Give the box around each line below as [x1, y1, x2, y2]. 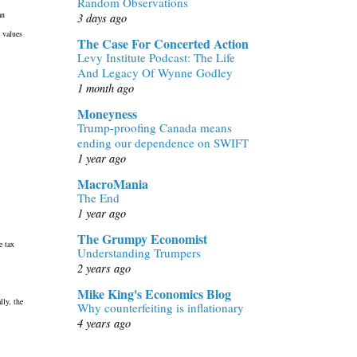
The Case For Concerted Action [77, 33, 249, 53]
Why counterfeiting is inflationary [77, 299, 244, 316]
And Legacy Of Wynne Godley [77, 64, 233, 80]
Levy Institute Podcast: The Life [77, 49, 235, 65]
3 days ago [77, 10, 127, 25]
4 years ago [77, 315, 131, 331]
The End [77, 189, 120, 206]
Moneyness [77, 104, 137, 123]
